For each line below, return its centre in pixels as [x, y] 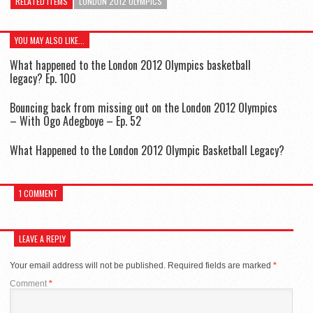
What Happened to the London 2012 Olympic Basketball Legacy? [147, 150]
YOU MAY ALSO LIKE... [50, 40]
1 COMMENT [38, 193]
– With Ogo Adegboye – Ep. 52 [75, 121]
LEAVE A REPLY [42, 238]
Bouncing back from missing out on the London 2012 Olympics [144, 107]
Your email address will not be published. [88, 265]
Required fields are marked [220, 265]
